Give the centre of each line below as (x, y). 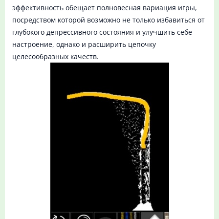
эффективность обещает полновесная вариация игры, (105, 8)
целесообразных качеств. (55, 57)
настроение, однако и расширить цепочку (84, 44)
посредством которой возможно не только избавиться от (109, 20)
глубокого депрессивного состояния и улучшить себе (102, 32)
